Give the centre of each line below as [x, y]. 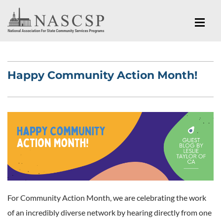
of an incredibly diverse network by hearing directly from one [110, 212]
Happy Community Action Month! [102, 75]
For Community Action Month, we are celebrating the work [107, 197]
